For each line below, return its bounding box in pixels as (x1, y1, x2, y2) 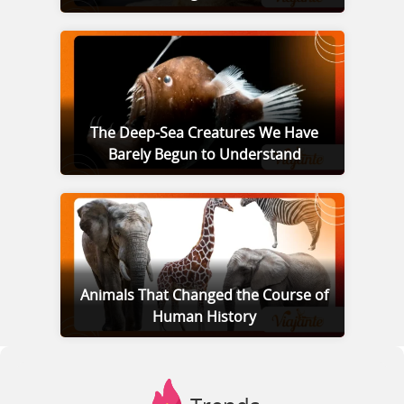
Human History (152, 310, 256, 326)
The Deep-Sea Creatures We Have (90, 126, 318, 142)
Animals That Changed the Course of (80, 289, 328, 304)
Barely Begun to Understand (107, 148, 301, 163)
